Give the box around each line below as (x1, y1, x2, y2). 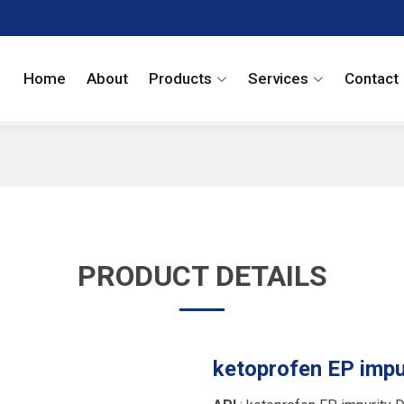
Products (149, 69, 212, 87)
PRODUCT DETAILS (77, 259, 327, 293)
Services (248, 69, 308, 87)
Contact (344, 69, 399, 87)
